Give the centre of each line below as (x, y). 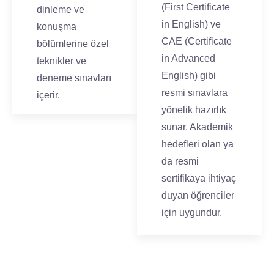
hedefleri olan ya (198, 144)
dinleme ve (61, 9)
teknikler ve (61, 61)
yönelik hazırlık (194, 110)
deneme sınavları (74, 78)
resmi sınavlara (194, 93)
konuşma (57, 27)
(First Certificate (196, 7)
